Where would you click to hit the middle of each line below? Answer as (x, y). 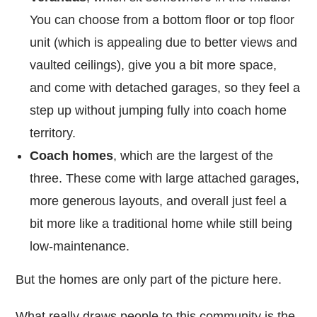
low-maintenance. (80, 246)
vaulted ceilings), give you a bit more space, (154, 65)
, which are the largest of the (194, 155)
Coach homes (72, 155)
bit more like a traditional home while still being (161, 223)
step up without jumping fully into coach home (158, 110)
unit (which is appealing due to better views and (164, 42)
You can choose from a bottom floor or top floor (162, 19)
